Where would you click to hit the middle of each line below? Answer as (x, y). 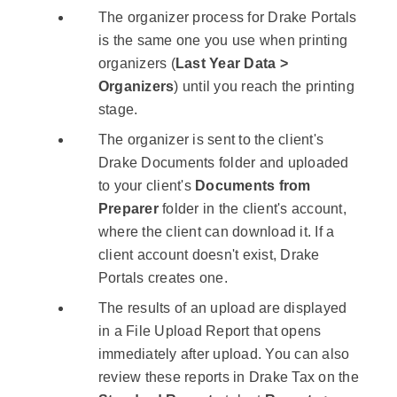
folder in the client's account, (252, 209)
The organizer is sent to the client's (211, 140)
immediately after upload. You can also (224, 354)
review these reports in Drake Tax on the (228, 378)
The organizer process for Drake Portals (227, 18)
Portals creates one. (163, 278)
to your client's (147, 186)
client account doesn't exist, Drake (209, 255)
